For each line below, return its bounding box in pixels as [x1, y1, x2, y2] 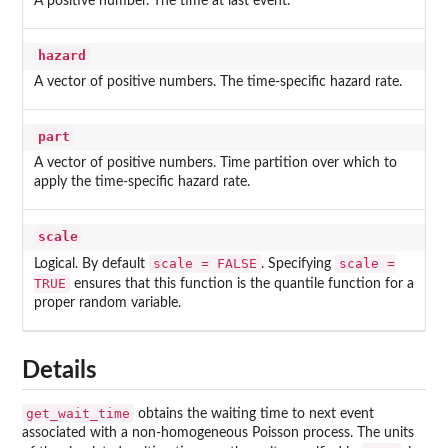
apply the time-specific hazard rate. [33, 175, 250, 190]
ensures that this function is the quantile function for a [69, 277, 414, 292]
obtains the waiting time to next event [134, 407, 374, 422]
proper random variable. [33, 296, 181, 311]
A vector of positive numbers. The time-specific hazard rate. [33, 75, 402, 90]
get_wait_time [26, 406, 130, 422]
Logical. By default [33, 257, 149, 272]
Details [22, 359, 97, 384]
